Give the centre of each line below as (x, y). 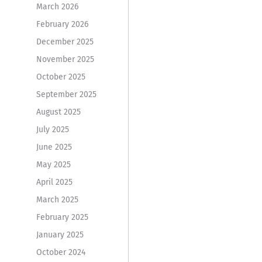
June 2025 (54, 147)
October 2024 (61, 252)
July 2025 (52, 129)
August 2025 (58, 112)
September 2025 (66, 94)
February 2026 (62, 24)
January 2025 (60, 235)
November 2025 (65, 59)
